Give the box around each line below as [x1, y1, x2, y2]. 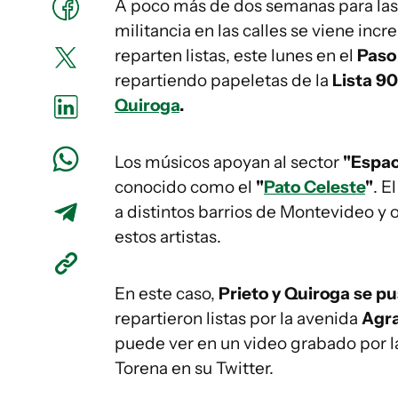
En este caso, [115, 283, 219, 304]
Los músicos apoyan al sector [115, 152, 343, 172]
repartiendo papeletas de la [115, 70, 332, 91]
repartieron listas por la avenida [115, 308, 362, 329]
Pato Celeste [264, 177, 365, 197]
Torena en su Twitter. [115, 358, 274, 378]
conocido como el [115, 177, 256, 197]
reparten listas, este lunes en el [115, 45, 357, 66]
